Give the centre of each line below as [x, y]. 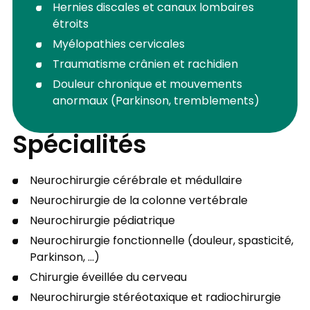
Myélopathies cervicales [119, 45]
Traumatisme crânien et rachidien [146, 65]
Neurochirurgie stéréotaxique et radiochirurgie [156, 299]
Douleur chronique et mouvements [148, 85]
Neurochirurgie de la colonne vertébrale [138, 202]
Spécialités [79, 147]
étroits [71, 25]
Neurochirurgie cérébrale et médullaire [136, 182]
